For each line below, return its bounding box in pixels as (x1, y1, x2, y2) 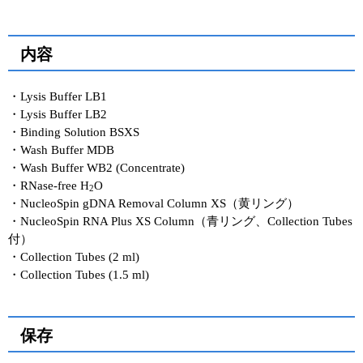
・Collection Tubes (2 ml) (8, 250, 139, 263)
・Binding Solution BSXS (8, 125, 139, 139)
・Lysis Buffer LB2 (8, 107, 107, 121)
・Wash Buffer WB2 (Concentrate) (8, 160, 185, 174)
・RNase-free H (8, 178, 89, 192)
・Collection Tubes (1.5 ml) (8, 267, 149, 281)
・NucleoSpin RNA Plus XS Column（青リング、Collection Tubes (8, 214, 352, 228)
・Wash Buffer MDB (8, 143, 114, 156)
